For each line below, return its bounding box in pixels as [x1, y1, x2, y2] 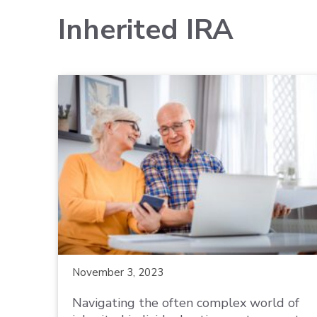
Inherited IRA [58, 11, 234, 49]
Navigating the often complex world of [72, 294, 299, 311]
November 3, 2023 [72, 265, 163, 279]
